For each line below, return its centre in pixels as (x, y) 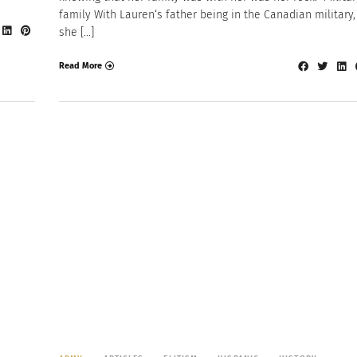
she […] (76, 32)
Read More (80, 66)
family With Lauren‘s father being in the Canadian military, (207, 14)
